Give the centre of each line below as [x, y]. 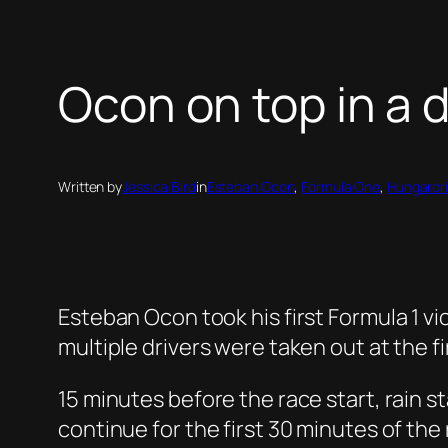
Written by [90, 187]
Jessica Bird [159, 187]
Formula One [341, 187]
